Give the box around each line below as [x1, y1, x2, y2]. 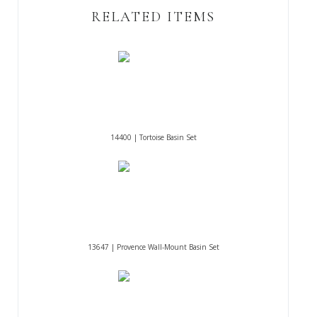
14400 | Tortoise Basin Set [110, 132, 197, 143]
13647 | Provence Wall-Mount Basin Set [87, 242, 219, 253]
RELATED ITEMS [91, 8, 215, 26]
